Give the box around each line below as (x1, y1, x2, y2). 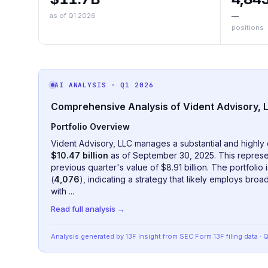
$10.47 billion (51, 150, 108, 160)
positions (231, 23, 264, 32)
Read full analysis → (51, 204, 125, 214)
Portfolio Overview (51, 121, 130, 132)
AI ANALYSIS (54, 81, 106, 89)
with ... (51, 186, 74, 196)
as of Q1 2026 (50, 11, 96, 20)
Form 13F (195, 232, 224, 240)
